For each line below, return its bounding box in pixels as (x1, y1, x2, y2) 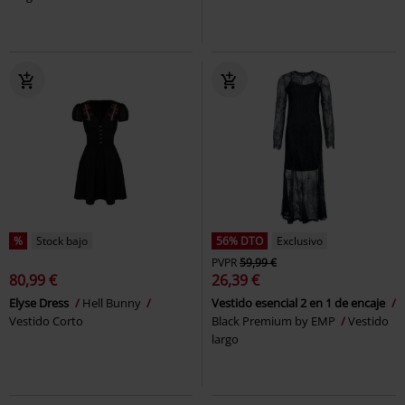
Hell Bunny (82, 295, 144, 312)
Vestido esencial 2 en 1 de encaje (212, 295, 388, 312)
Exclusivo (277, 233, 323, 250)
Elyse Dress (9, 295, 71, 312)
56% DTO (216, 233, 263, 250)
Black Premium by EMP (212, 313, 338, 330)
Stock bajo (36, 233, 88, 250)
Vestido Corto (9, 313, 83, 330)
